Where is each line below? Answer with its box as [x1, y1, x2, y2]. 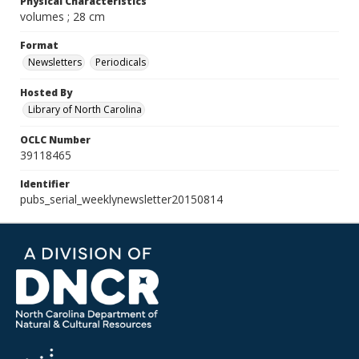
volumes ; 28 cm [20, 9, 105, 24]
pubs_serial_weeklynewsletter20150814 [20, 192, 223, 207]
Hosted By [20, 86, 72, 99]
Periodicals [95, 55, 146, 69]
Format [20, 38, 58, 52]
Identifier [20, 177, 70, 191]
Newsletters [28, 55, 82, 69]
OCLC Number [20, 133, 91, 147]
